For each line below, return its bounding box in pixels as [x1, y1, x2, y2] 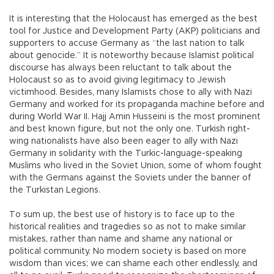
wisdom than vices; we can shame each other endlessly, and [9, 259, 257, 268]
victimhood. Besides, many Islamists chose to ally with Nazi [9, 88, 252, 97]
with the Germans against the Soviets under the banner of [9, 174, 251, 183]
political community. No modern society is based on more [9, 247, 246, 256]
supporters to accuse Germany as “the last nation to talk [9, 39, 244, 48]
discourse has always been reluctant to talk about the [9, 64, 232, 73]
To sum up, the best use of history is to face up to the [9, 210, 235, 220]
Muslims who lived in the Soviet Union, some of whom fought [9, 161, 262, 171]
